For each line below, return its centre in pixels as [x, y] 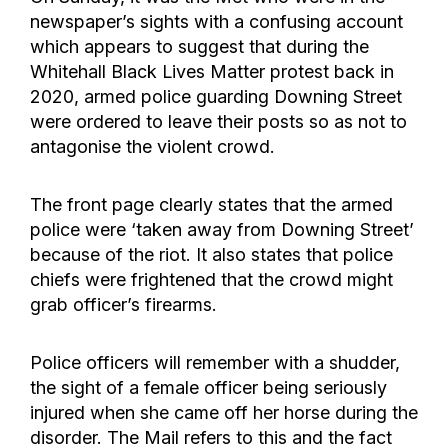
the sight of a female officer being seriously [208, 388]
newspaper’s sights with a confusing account [216, 22]
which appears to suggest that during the [199, 47]
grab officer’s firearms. [123, 305]
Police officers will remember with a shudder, [215, 363]
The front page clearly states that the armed [211, 205]
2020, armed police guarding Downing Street [216, 97]
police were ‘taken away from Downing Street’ [222, 230]
